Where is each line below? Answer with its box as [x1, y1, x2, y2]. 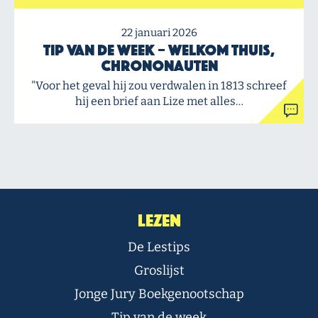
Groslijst [133, 263, 185, 278]
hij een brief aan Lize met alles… [75, 94, 243, 108]
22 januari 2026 [121, 26, 197, 39]
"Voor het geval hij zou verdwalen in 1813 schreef [31, 79, 287, 92]
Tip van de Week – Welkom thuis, [43, 45, 275, 55]
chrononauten [100, 60, 218, 71]
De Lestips [128, 239, 190, 255]
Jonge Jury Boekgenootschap [74, 286, 244, 302]
